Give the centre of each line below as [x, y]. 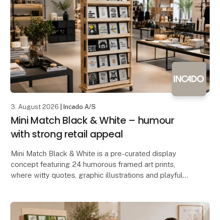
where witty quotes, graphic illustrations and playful [96, 175]
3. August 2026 [35, 107]
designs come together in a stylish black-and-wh [93, 186]
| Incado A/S [77, 107]
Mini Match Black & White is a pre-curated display [93, 154]
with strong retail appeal [67, 134]
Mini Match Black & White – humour [92, 121]
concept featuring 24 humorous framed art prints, [93, 165]
